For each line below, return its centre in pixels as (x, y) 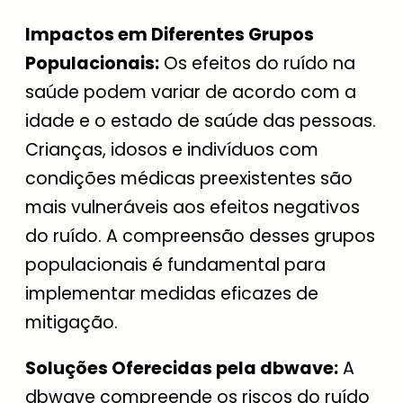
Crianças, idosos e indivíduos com (172, 150)
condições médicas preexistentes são (189, 179)
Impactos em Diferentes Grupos (170, 35)
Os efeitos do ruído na (257, 63)
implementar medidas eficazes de (172, 294)
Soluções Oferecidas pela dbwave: (182, 369)
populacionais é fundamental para (175, 265)
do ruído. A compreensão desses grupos (200, 236)
